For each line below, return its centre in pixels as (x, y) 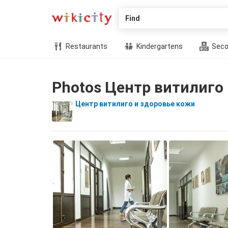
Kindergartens (159, 46)
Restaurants (86, 46)
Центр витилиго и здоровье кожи (135, 104)
